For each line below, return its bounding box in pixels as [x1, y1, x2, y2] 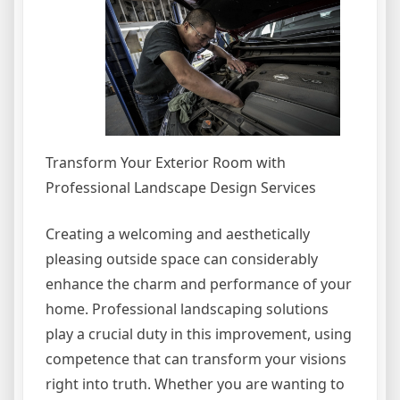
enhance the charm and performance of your [46, 274, 352, 295]
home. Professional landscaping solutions [46, 299, 329, 320]
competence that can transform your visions [46, 349, 346, 370]
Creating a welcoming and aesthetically [46, 224, 310, 245]
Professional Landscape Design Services [46, 178, 316, 198]
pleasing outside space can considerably [46, 249, 318, 270]
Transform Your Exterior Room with [46, 153, 286, 173]
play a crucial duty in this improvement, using [46, 324, 352, 345]
